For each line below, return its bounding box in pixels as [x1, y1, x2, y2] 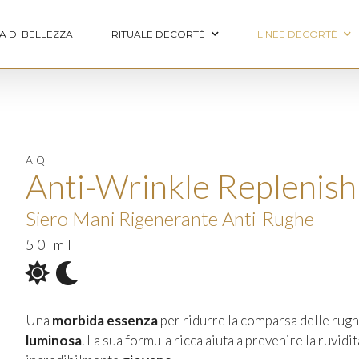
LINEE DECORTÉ [257, 27, 338, 40]
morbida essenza [51, 312, 160, 329]
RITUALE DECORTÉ [111, 27, 206, 40]
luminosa [25, 332, 82, 349]
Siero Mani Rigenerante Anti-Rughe [25, 207, 314, 230]
